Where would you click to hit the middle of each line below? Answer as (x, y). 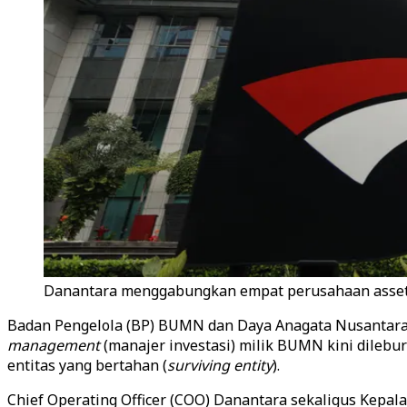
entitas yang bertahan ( (87, 365)
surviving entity (220, 365)
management (54, 345)
